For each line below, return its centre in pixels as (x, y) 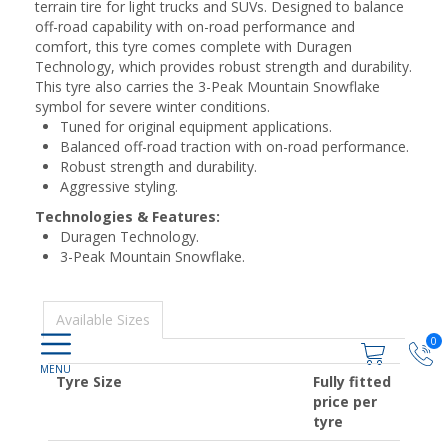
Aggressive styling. (119, 186)
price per (345, 401)
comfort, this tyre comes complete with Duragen (193, 46)
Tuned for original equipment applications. (196, 126)
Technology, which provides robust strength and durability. (223, 66)
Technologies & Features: (127, 216)
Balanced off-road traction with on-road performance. (234, 146)
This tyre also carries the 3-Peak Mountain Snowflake (207, 86)
